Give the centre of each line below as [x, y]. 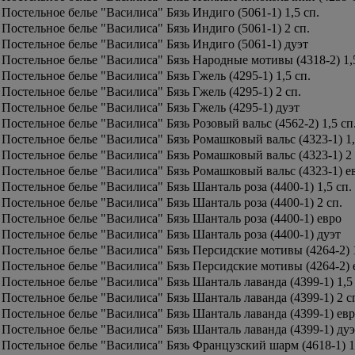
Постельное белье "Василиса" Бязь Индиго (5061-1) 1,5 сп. [160, 12]
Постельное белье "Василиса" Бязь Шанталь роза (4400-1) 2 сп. [172, 202]
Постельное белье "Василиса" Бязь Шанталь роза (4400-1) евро [172, 218]
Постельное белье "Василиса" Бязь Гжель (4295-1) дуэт [151, 107]
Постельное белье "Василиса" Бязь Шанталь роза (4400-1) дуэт [171, 234]
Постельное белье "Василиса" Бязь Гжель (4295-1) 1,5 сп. [156, 76]
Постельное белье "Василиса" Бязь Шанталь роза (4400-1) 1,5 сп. [177, 187]
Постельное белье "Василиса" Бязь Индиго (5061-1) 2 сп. [156, 28]
